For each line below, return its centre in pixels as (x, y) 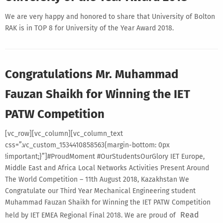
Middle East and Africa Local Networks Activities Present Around (107, 168)
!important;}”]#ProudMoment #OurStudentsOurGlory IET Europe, (105, 156)
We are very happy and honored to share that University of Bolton (110, 16)
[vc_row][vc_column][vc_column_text (64, 133)
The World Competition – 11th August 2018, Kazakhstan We (97, 179)
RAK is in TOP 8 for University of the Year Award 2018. (89, 28)
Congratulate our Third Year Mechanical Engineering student (100, 191)
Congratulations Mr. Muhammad (92, 74)
